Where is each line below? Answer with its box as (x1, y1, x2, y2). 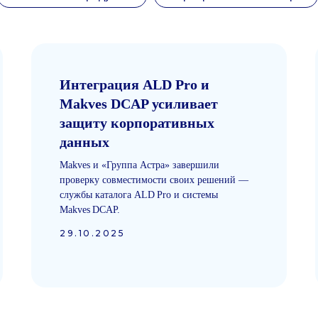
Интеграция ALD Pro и (60, 77, 209, 92)
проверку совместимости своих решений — (60, 175, 248, 185)
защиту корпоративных (60, 115, 214, 131)
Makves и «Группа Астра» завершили (60, 160, 219, 170)
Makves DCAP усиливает (60, 96, 218, 111)
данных (60, 134, 109, 150)
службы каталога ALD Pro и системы (60, 190, 218, 200)
